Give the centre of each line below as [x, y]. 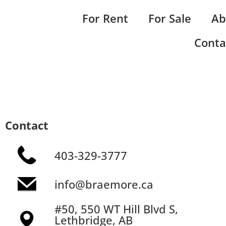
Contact [26, 125]
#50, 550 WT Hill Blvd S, [116, 209]
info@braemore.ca [104, 184]
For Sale [170, 19]
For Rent [105, 19]
